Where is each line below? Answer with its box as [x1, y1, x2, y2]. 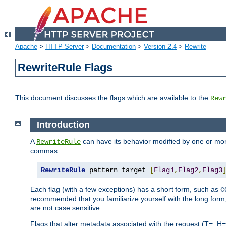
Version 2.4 [144, 43, 177, 51]
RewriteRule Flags [18, 61, 113, 74]
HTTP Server [45, 43, 84, 51]
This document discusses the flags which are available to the [15, 94, 210, 102]
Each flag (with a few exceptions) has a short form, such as [30, 185, 220, 193]
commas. [30, 146, 60, 155]
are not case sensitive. [30, 203, 102, 212]
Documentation [92, 43, 136, 51]
